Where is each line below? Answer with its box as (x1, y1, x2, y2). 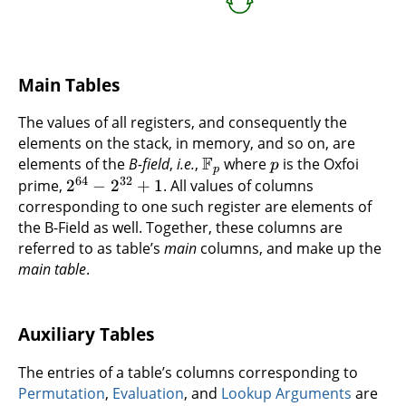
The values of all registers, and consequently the (18, 112, 347, 133)
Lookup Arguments (221, 382, 352, 403)
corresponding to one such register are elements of (18, 197, 372, 217)
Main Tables (18, 72, 120, 96)
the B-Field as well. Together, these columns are (18, 217, 343, 238)
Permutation (18, 382, 105, 403)
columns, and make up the (197, 238, 382, 259)
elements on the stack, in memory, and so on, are (18, 133, 355, 154)
